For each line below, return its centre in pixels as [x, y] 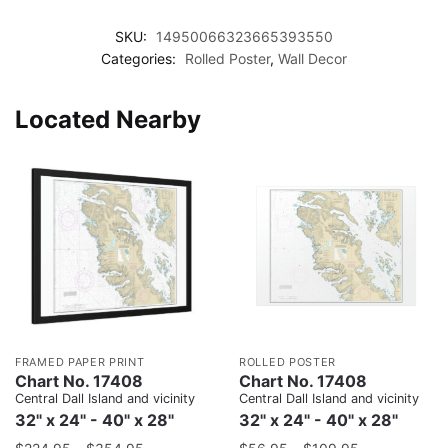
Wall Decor [312, 58]
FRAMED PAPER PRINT [80, 361]
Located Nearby [108, 119]
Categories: [140, 58]
